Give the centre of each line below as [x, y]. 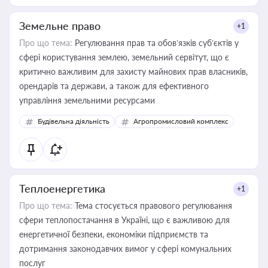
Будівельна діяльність [74, 121]
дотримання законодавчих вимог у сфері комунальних [125, 249]
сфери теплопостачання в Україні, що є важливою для [124, 220]
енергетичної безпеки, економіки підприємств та [114, 234]
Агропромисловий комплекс [181, 121]
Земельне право [60, 26]
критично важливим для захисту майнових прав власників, [133, 71]
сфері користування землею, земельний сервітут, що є [124, 57]
